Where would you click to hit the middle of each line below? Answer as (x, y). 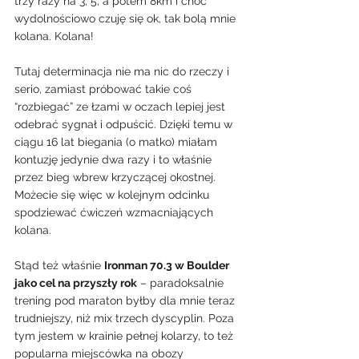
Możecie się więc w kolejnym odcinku (113, 195)
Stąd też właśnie (59, 265)
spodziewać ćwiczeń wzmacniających (115, 212)
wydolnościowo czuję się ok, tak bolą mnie (127, 18)
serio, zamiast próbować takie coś (105, 89)
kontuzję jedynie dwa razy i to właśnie (115, 159)
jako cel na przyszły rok (76, 283)
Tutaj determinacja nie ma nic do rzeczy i (123, 71)
